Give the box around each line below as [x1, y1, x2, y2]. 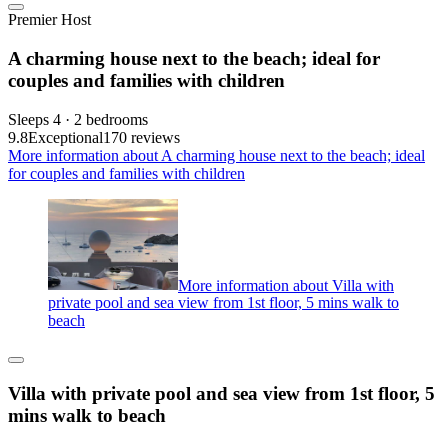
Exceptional [28, 128, 103, 146]
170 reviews [103, 128, 180, 146]
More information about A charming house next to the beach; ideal [8, 146, 425, 164]
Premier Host [8, 11, 91, 29]
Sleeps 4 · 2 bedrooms [8, 110, 148, 128]
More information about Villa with [178, 276, 394, 294]
